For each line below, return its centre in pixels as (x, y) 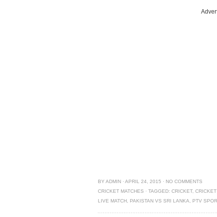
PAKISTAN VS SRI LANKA (160, 201)
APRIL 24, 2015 (143, 181)
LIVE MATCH (112, 201)
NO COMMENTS (184, 181)
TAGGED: (160, 191)
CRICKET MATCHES (121, 191)
